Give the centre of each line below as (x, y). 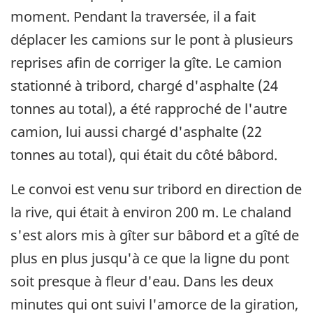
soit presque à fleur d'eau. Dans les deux (142, 281)
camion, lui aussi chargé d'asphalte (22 (136, 131)
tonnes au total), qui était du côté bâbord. (144, 154)
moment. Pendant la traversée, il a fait (133, 16)
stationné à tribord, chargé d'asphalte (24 (144, 85)
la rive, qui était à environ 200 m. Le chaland (151, 212)
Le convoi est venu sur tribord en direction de (156, 189)
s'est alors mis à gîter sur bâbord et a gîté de (155, 235)
